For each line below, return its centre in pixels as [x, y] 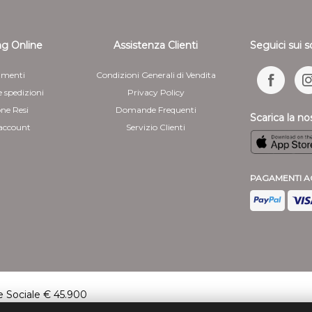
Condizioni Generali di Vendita [156, 75]
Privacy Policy [156, 92]
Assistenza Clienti [156, 45]
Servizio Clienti [156, 127]
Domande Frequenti [156, 109]
